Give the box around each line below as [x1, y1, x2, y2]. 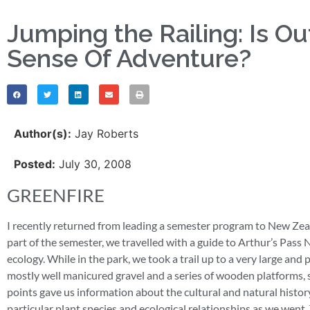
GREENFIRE [7, 184, 104, 207]
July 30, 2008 [55, 157, 131, 172]
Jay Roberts [71, 127, 138, 141]
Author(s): [14, 127, 71, 141]
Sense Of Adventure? [7, 44, 251, 73]
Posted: [14, 157, 55, 172]
